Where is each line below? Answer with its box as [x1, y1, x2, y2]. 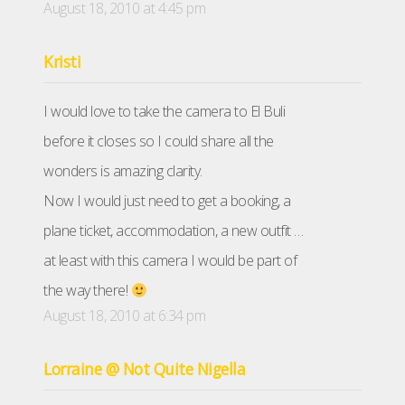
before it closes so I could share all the [43, 131, 274, 152]
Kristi [43, 51, 80, 73]
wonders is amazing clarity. [43, 161, 202, 182]
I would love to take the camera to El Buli [43, 101, 285, 122]
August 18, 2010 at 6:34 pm [43, 306, 205, 326]
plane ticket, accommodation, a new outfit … [43, 221, 304, 241]
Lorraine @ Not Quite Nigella [43, 358, 245, 381]
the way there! [43, 280, 131, 301]
